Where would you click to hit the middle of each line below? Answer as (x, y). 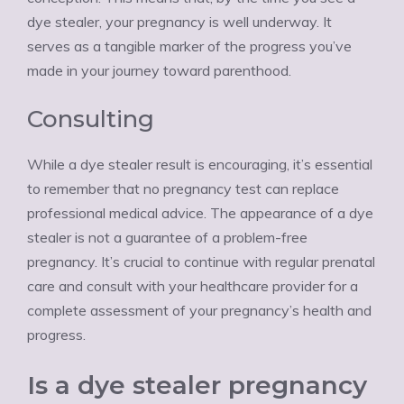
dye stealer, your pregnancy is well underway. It (179, 22)
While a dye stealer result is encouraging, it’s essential (200, 164)
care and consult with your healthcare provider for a (193, 286)
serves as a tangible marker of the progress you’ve (189, 46)
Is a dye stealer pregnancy (197, 385)
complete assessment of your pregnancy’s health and (199, 310)
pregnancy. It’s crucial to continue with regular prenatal (201, 262)
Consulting (94, 119)
